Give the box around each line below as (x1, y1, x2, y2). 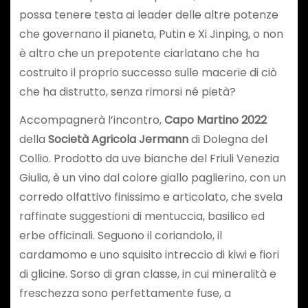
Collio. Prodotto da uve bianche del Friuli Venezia (19, 151, 279, 167)
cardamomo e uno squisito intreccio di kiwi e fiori (19, 247, 279, 263)
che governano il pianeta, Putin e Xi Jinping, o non (19, 26, 283, 43)
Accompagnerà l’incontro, (19, 112, 164, 129)
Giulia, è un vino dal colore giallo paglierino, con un (19, 170, 286, 186)
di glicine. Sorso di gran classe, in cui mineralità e (19, 266, 276, 283)
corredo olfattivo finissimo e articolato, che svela (19, 189, 283, 206)
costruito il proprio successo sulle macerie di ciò (19, 65, 277, 81)
